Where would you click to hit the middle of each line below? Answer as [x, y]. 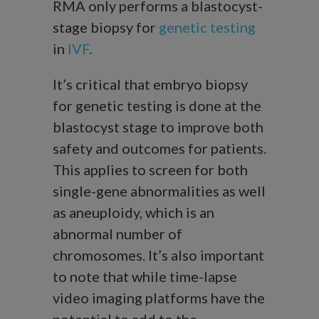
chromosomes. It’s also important [158, 255]
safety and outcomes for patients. [159, 148]
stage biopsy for [106, 27]
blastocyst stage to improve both [158, 127]
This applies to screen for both [150, 170]
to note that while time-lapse [145, 277]
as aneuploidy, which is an [134, 213]
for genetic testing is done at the [157, 106]
